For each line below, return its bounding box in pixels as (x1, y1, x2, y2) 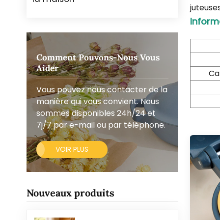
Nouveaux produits (26, 187, 114, 199)
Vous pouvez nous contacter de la (36, 84, 167, 96)
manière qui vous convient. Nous (36, 96, 159, 108)
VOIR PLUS (55, 144, 88, 155)
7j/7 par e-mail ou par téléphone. (36, 119, 165, 131)
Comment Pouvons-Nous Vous (36, 52, 160, 63)
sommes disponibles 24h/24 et (36, 108, 156, 119)
